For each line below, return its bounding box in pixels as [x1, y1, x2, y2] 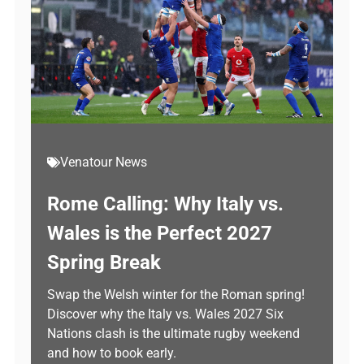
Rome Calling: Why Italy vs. [47, 193, 284, 215]
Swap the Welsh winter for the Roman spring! [47, 287, 305, 302]
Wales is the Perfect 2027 [47, 222, 272, 245]
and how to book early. [47, 345, 176, 361]
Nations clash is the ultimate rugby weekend [47, 326, 300, 341]
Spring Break [47, 251, 161, 274]
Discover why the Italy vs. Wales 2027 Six [47, 306, 284, 322]
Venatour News [60, 154, 147, 170]
